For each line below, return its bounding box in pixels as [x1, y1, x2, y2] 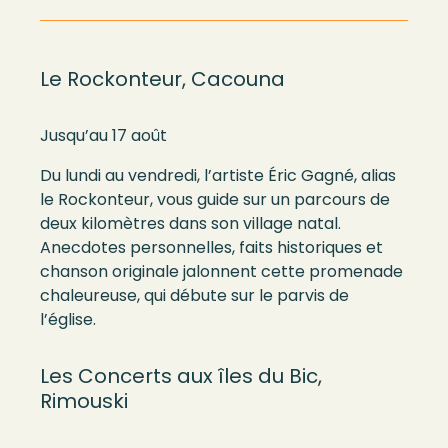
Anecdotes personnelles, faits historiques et [40, 236, 383, 259]
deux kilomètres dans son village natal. [40, 212, 341, 235]
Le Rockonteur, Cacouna [40, 65, 285, 93]
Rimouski [40, 387, 128, 415]
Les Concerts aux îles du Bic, [40, 362, 322, 390]
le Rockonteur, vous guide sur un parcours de [40, 188, 390, 211]
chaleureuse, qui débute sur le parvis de [40, 284, 349, 307]
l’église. [40, 308, 96, 331]
